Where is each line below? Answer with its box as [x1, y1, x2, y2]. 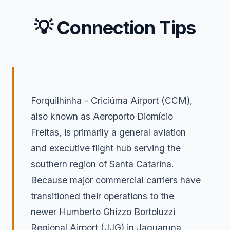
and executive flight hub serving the [31, 143, 181, 154]
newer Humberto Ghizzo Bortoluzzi [31, 206, 175, 218]
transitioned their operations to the [31, 190, 174, 202]
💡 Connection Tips [34, 16, 196, 39]
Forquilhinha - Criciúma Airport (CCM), [31, 95, 193, 106]
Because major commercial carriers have [31, 175, 201, 186]
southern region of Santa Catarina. [31, 159, 174, 170]
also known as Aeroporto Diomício [31, 111, 173, 122]
